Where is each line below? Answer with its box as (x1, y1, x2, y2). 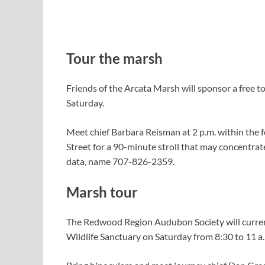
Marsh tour (66, 183, 138, 201)
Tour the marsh (66, 50, 163, 67)
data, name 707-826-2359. (66, 155, 174, 167)
